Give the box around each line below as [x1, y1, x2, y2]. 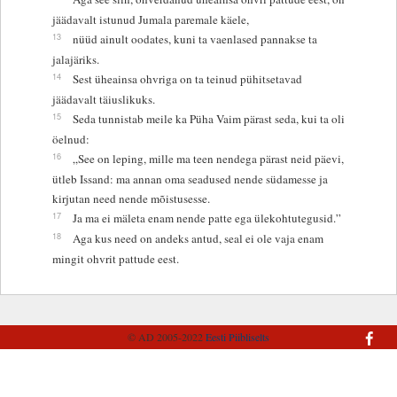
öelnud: [51, 130, 90, 147]
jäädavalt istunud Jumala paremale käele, [51, 11, 249, 27]
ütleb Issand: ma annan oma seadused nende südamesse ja [51, 170, 328, 187]
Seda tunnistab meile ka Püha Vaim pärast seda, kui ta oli [72, 110, 345, 127]
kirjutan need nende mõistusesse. [51, 190, 210, 206]
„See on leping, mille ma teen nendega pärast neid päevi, [72, 150, 344, 167]
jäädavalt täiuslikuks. [51, 90, 155, 107]
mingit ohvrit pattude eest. [51, 250, 179, 267]
